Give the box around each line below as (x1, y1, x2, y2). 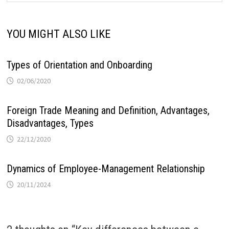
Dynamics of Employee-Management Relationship (7, 162, 205, 175)
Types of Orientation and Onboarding (7, 58, 153, 71)
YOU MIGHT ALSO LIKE (7, 27, 111, 40)
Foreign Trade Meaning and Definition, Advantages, (7, 104, 210, 117)
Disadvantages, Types (7, 117, 94, 129)
